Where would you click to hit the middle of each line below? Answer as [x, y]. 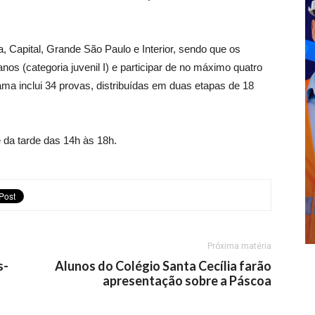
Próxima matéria [239, 246]
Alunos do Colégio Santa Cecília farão [163, 266]
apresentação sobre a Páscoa [187, 281]
